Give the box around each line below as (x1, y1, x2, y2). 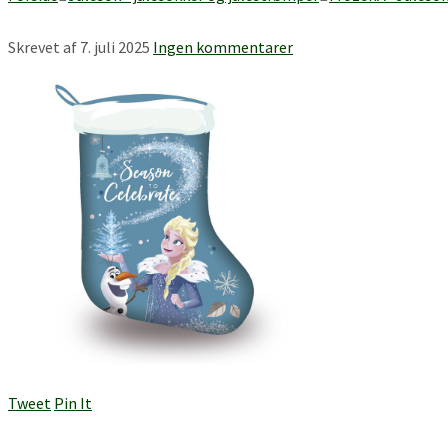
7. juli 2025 (80, 36, 150, 57)
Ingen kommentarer (153, 36, 293, 57)
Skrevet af (8, 36, 80, 57)
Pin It (54, 392, 92, 413)
